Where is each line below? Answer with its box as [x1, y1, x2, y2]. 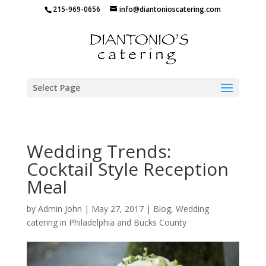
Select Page [32, 82, 80, 93]
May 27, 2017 [91, 203, 144, 214]
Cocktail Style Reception [26, 157, 229, 181]
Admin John [37, 203, 82, 214]
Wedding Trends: [26, 139, 171, 163]
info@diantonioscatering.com [119, 4, 221, 14]
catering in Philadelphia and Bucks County [26, 217, 186, 228]
